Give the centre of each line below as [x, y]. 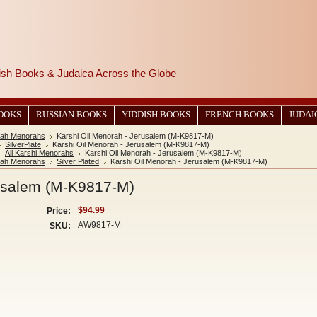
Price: [59, 211]
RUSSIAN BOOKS [71, 115]
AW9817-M [99, 225]
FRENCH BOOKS [240, 115]
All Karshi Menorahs [39, 153]
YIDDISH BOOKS [156, 115]
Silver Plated [78, 161]
